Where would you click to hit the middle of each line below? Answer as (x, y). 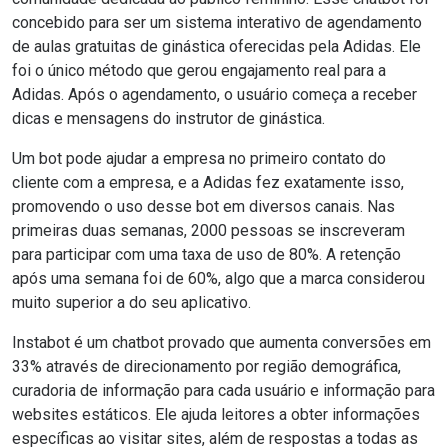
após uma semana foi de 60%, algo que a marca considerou (218, 279)
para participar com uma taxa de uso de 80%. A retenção (206, 255)
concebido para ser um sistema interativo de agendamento (217, 23)
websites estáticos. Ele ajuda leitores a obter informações (216, 415)
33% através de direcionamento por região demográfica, (206, 367)
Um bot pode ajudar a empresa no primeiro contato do (199, 159)
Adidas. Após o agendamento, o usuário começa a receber (214, 95)
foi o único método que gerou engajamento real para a (199, 71)
